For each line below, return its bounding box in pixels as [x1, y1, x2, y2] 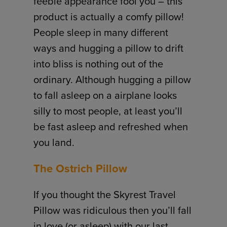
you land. [33, 134, 75, 149]
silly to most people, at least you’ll [33, 103, 183, 118]
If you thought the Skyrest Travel [33, 186, 176, 202]
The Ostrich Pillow [33, 160, 128, 176]
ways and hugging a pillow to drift [33, 40, 184, 55]
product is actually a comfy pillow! [33, 9, 184, 24]
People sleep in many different [33, 24, 169, 40]
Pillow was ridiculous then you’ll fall [33, 202, 192, 217]
